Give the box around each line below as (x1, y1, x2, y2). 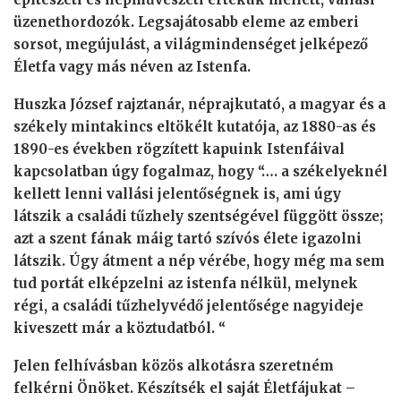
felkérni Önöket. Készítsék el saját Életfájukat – (13, 380, 355, 397)
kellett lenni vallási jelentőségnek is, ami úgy (13, 185, 341, 203)
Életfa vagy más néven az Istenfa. (13, 58, 251, 76)
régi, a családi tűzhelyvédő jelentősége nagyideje (13, 297, 363, 315)
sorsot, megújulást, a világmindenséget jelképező (13, 36, 368, 54)
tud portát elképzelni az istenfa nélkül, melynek (13, 275, 358, 293)
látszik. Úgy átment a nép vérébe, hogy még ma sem (13, 252, 385, 270)
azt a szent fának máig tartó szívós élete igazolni (13, 230, 362, 248)
